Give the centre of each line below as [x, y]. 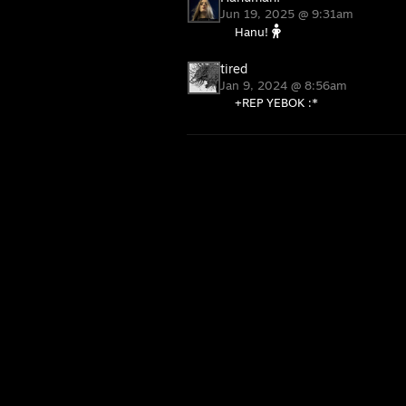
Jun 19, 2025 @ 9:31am [289, 14]
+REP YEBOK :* [276, 102]
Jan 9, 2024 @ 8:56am [285, 85]
